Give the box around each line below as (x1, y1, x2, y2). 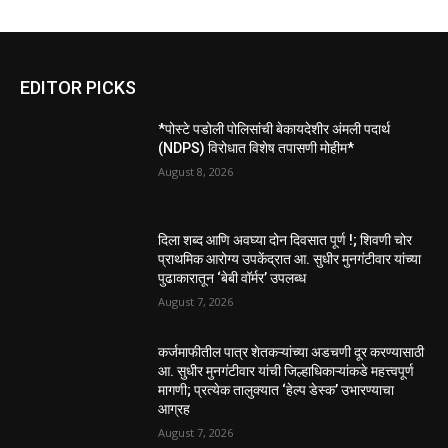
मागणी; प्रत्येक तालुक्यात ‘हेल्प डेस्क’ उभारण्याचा (158, 382, 395, 399)
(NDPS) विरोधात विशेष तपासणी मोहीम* (158, 139, 355, 156)
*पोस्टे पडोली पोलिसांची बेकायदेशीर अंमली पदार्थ (158, 120, 391, 137)
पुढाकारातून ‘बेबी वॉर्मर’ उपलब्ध (158, 270, 307, 287)
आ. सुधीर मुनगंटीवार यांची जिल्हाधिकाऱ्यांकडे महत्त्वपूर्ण (158, 363, 415, 380)
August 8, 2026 (158, 163, 234, 179)
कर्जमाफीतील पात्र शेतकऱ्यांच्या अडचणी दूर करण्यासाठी (158, 344, 425, 361)
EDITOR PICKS (20, 76, 136, 98)
